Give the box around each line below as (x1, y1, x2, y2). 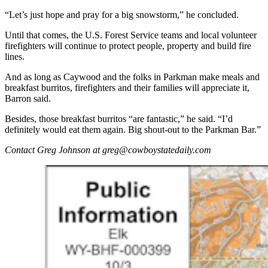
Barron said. (5, 93, 51, 104)
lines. (5, 51, 25, 62)
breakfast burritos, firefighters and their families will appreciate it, (5, 83, 249, 93)
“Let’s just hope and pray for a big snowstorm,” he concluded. (5, 10, 239, 20)
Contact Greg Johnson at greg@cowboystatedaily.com (5, 145, 211, 156)
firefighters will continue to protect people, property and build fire (5, 41, 251, 51)
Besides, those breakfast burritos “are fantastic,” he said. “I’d (5, 114, 233, 124)
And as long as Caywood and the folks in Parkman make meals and (5, 72, 260, 83)
